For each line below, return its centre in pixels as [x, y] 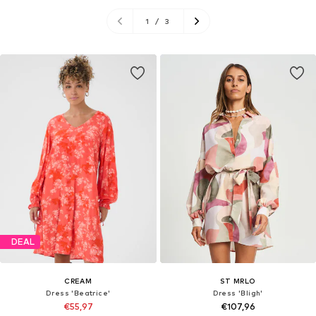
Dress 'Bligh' [238, 292]
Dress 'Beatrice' [78, 292]
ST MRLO [238, 280]
